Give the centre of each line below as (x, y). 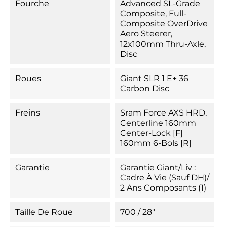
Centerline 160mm (158, 123)
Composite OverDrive (164, 24)
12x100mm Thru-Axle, (163, 44)
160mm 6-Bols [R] (156, 143)
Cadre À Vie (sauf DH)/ (164, 178)
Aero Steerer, (146, 34)
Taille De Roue (44, 212)
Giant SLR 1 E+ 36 (154, 78)
